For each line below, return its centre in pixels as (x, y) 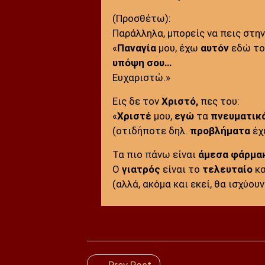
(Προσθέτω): (141, 18)
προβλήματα (220, 130)
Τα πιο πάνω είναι (155, 154)
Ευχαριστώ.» (141, 77)
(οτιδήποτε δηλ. (151, 130)
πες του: (219, 101)
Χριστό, (180, 101)
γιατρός (141, 169)
